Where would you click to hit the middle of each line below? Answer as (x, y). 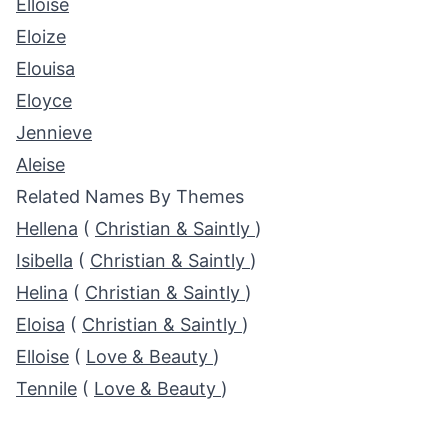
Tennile (46, 388)
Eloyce (44, 100)
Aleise (40, 164)
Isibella (44, 260)
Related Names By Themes (130, 196)
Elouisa (45, 68)
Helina (42, 292)
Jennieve (54, 132)
